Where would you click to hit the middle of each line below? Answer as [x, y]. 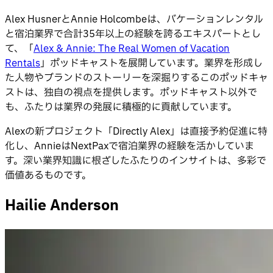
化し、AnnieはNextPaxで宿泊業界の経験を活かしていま [129, 146]
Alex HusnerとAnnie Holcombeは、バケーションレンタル [134, 19]
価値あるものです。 [48, 175]
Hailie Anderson [62, 206]
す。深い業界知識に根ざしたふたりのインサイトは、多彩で [136, 161]
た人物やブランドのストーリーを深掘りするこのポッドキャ [136, 78]
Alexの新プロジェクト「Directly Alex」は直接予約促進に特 [136, 131]
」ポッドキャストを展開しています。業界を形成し [151, 63]
